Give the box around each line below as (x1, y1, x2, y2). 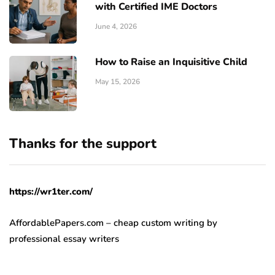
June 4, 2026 (95, 21, 137, 32)
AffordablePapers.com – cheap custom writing (9, 217, 204, 230)
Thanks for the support (9, 134, 157, 153)
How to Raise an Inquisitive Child (95, 55, 247, 69)
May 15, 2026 (95, 77, 140, 87)
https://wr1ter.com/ (9, 185, 93, 198)
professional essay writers (9, 233, 119, 246)
